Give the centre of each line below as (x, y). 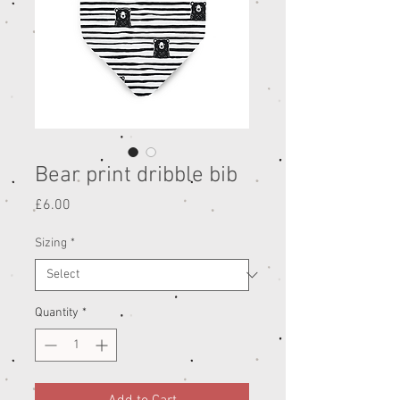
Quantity (57, 313)
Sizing (51, 243)
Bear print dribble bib (136, 176)
